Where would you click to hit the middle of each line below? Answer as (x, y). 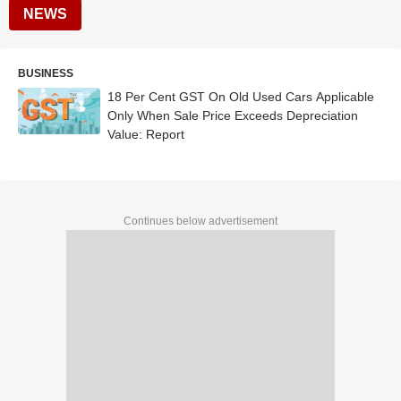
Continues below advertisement (200, 221)
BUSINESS (46, 73)
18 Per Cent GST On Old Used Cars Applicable (241, 97)
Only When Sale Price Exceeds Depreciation (233, 115)
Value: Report (146, 134)
